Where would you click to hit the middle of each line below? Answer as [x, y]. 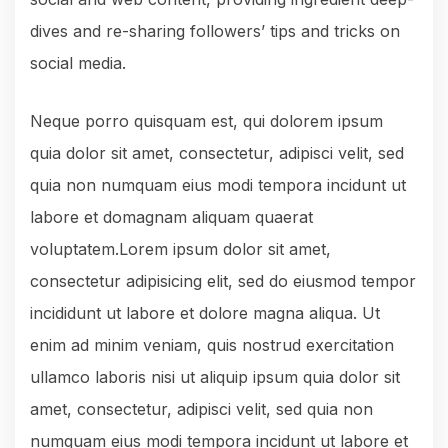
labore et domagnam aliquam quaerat [171, 217]
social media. [78, 63]
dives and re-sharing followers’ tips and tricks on [215, 31]
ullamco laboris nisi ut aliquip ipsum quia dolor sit [215, 377]
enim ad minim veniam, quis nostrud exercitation [212, 345]
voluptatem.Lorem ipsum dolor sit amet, [180, 249]
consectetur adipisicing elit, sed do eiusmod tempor [223, 281]
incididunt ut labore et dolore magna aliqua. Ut [205, 313]
